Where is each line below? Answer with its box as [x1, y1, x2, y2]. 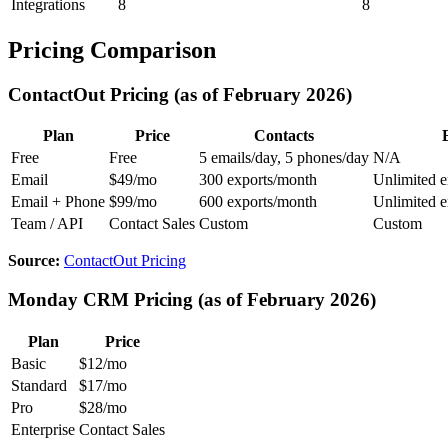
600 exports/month [199, 193, 317, 211]
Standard [11, 376, 67, 394]
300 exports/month [199, 171, 317, 189]
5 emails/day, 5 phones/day [199, 149, 369, 167]
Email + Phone [11, 193, 105, 211]
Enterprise [11, 420, 75, 438]
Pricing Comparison [8, 36, 216, 63]
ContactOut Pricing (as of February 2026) [8, 83, 352, 105]
